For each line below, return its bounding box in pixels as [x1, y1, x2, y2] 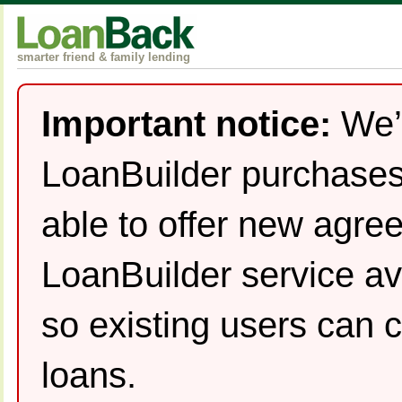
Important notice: [41, 104, 331, 144]
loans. [41, 355, 136, 395]
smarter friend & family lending [17, 50, 190, 64]
